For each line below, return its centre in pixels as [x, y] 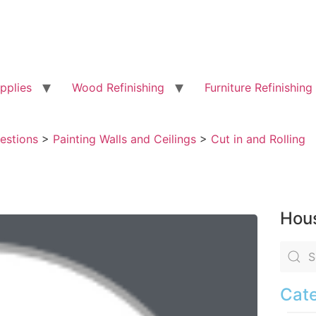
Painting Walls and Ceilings [124, 139]
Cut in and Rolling [258, 139]
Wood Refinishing [118, 87]
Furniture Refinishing [259, 87]
